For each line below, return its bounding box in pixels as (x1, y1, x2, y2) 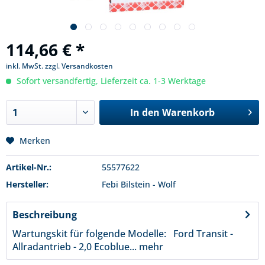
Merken (20, 135, 50, 146)
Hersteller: (6, 179, 49, 190)
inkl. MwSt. (6, 61, 45, 71)
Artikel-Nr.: (6, 161, 51, 173)
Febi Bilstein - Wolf (101, 179, 176, 190)
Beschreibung (12, 208, 77, 221)
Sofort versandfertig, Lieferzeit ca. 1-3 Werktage (14, 75, 206, 86)
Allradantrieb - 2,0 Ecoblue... (12, 240, 137, 253)
